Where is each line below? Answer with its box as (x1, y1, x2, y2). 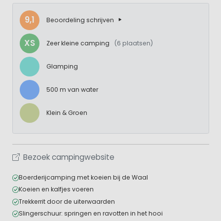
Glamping (46, 62, 78, 71)
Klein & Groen (46, 108, 87, 117)
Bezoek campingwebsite (23, 151, 114, 162)
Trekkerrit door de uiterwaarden (18, 197, 115, 206)
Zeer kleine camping (46, 38, 111, 47)
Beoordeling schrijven (46, 15, 114, 24)
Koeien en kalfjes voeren (18, 185, 94, 194)
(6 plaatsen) (114, 38, 153, 47)
